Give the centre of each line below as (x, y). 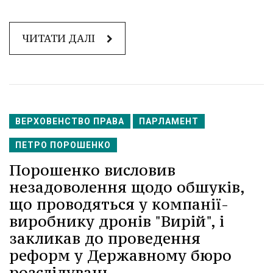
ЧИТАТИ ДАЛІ (60, 38)
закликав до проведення (105, 238)
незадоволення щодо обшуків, (127, 187)
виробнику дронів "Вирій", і (117, 221)
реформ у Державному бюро (120, 255)
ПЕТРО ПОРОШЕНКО (63, 145)
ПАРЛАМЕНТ (169, 121)
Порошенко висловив (92, 170)
